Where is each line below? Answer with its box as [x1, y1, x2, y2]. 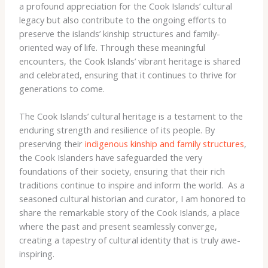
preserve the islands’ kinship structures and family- [19, 28, 220, 40]
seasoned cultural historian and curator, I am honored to [19, 193, 246, 205]
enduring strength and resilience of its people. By [19, 124, 215, 136]
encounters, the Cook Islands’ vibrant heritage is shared [19, 55, 240, 68]
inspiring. [19, 248, 54, 260]
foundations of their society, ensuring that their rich [19, 165, 225, 178]
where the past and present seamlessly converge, [19, 220, 217, 233]
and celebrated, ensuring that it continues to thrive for [19, 69, 237, 81]
